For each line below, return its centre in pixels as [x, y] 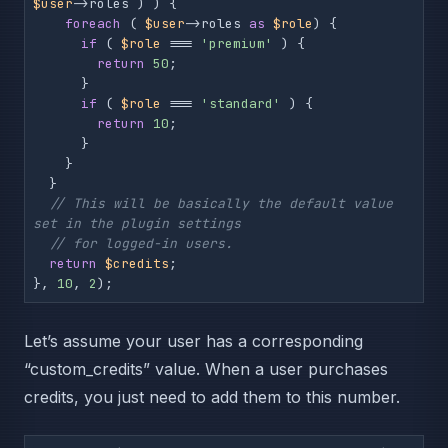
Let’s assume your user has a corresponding [193, 341]
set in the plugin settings [137, 224]
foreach [93, 24]
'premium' [237, 44]
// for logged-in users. [141, 244]
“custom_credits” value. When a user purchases [206, 369]
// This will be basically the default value [221, 204]
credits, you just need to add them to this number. [212, 397]
